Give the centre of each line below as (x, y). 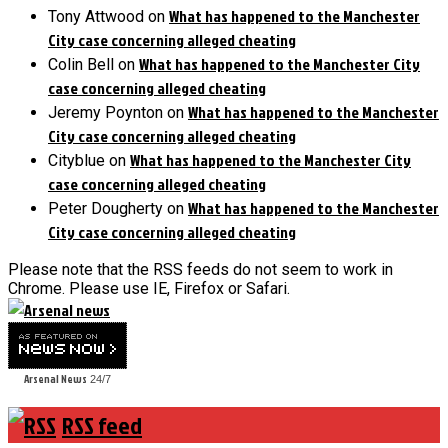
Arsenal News (55, 378)
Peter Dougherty (105, 208)
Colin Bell (81, 64)
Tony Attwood (96, 16)
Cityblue (76, 160)
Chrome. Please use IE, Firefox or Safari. (149, 288)
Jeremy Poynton (105, 112)
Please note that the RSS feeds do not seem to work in (200, 269)
